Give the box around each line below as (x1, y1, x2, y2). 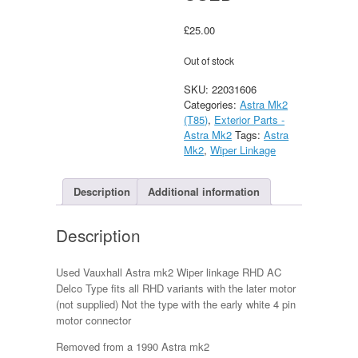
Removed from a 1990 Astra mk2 (56, 339, 209, 355)
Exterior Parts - (214, 111, 285, 127)
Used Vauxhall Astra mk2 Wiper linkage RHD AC (56, 265, 281, 280)
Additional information (148, 184, 260, 200)
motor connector (56, 312, 131, 328)
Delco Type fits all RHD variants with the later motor (56, 280, 296, 296)
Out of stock (184, 53, 235, 67)
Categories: (184, 96, 241, 112)
